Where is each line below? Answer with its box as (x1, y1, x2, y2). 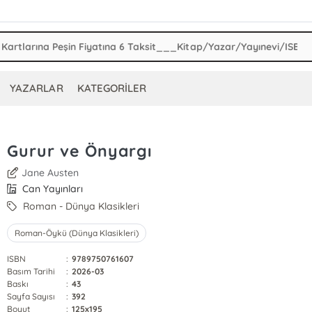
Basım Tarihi (6, 266, 56, 276)
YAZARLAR (10, 81, 63, 95)
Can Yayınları (19, 182, 84, 195)
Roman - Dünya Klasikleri (20, 200, 140, 212)
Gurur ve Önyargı (6, 141, 152, 161)
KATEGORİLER (77, 81, 146, 95)
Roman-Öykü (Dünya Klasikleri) (14, 228, 139, 238)
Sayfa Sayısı (6, 291, 56, 302)
